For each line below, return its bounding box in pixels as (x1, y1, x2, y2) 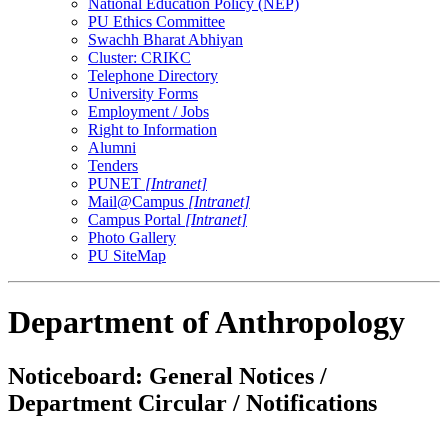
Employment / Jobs (88, 102, 209, 120)
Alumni (88, 138, 136, 156)
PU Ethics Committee (88, 12, 225, 30)
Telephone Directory (88, 66, 218, 84)
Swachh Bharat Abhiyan (88, 30, 243, 48)
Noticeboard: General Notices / (8, 362, 327, 389)
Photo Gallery (88, 228, 176, 246)
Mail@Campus (88, 192, 188, 210)
